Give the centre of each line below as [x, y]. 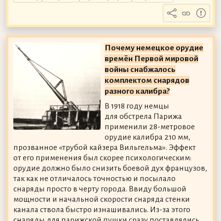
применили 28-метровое [150, 127]
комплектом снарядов [147, 80]
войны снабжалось [140, 69]
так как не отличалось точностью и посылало [94, 178]
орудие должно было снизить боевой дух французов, [110, 168]
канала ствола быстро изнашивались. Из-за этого [102, 209]
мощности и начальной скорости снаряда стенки [101, 199]
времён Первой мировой [152, 58]
